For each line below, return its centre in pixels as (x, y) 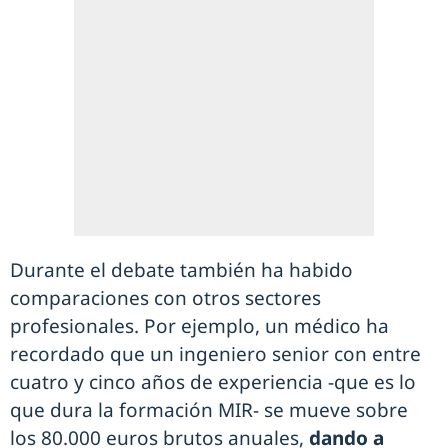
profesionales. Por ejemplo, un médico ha (199, 325)
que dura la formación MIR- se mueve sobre (209, 409)
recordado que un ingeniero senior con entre (215, 353)
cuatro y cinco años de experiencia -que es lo (213, 381)
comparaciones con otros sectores (165, 297)
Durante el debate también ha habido (181, 269)
